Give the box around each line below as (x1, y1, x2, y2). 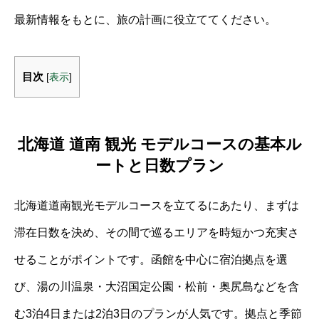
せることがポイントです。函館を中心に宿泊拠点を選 (14, 253, 288, 266)
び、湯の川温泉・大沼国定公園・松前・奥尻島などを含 (14, 280, 299, 293)
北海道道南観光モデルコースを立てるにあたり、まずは (14, 199, 299, 211)
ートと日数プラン (95, 156, 224, 174)
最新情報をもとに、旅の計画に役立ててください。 (14, 14, 276, 26)
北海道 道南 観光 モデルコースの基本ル (17, 135, 302, 153)
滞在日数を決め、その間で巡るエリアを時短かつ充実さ (14, 226, 299, 239)
